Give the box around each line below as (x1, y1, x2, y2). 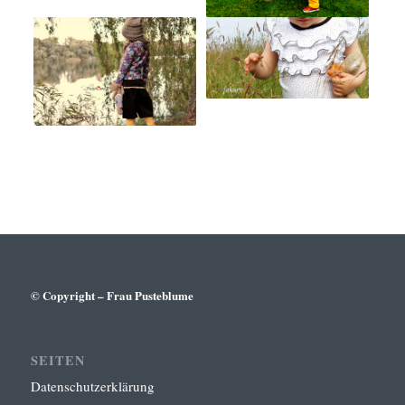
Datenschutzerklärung (30, 376, 155, 395)
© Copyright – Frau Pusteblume (30, 286, 193, 304)
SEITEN (30, 350, 85, 370)
